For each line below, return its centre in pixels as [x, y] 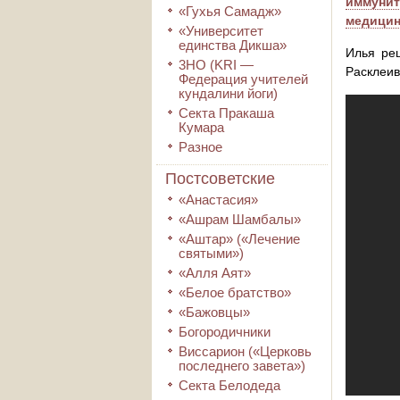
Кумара [201, 127]
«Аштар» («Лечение [239, 239]
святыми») [211, 253]
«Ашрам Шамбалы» [240, 219]
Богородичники [225, 332]
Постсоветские [220, 179]
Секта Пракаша [226, 113]
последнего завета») [242, 366]
